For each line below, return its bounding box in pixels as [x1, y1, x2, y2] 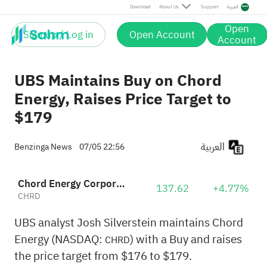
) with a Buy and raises [129, 230, 242, 248]
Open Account [129, 27, 195, 42]
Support [200, 3, 219, 11]
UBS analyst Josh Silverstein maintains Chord [14, 213, 243, 231]
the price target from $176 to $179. [14, 247, 192, 265]
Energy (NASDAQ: [14, 230, 105, 248]
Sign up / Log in [23, 27, 94, 42]
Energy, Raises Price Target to [14, 87, 231, 111]
